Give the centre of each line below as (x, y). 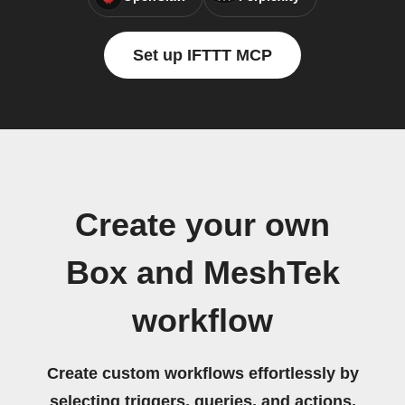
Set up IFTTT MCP (202, 55)
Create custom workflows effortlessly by (202, 373)
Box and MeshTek (202, 273)
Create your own (202, 225)
